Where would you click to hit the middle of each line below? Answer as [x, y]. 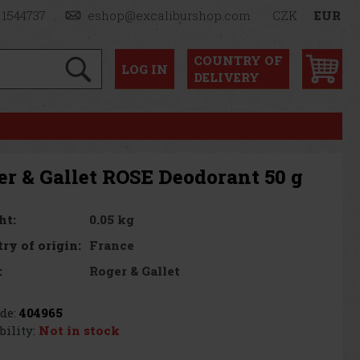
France [112, 245]
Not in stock [79, 330]
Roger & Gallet [135, 270]
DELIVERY [227, 77]
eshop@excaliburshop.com [170, 15]
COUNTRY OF [238, 60]
